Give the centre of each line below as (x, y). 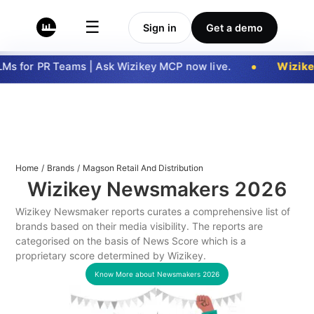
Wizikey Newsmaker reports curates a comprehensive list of (153, 211)
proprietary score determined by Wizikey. (111, 255)
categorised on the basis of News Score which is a (131, 241)
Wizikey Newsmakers (130, 189)
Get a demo (234, 27)
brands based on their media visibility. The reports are (139, 226)
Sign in (160, 27)
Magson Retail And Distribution (143, 168)
